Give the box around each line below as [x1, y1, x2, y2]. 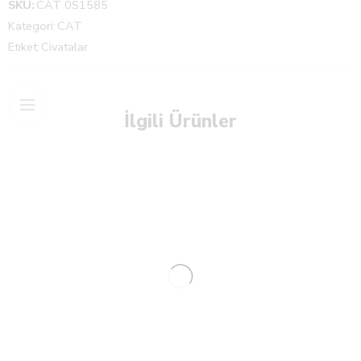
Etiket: [8, 39, 39, 56]
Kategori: [8, 18, 56, 35]
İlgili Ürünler [124, 109, 237, 135]
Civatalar [41, 39, 88, 56]
